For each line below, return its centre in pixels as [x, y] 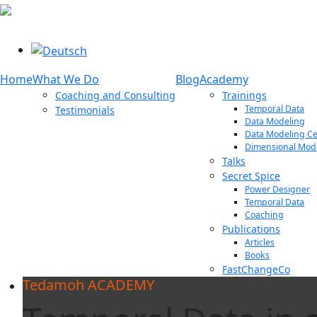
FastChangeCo [256, 269]
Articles [260, 242]
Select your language [64, 49]
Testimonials [85, 110]
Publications [251, 229]
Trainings [244, 95]
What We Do [66, 79]
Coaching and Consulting [115, 95]
